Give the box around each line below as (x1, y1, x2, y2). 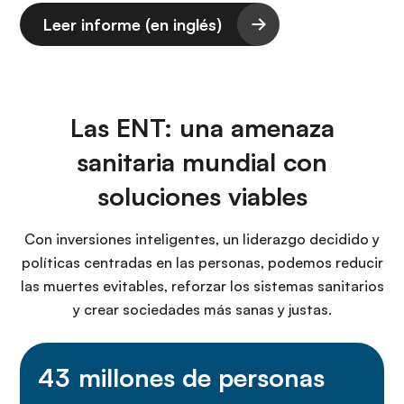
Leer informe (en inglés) (43, 14, 222, 34)
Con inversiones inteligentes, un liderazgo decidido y (24, 230, 380, 248)
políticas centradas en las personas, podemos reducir (21, 253, 383, 271)
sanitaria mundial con (77, 146, 327, 178)
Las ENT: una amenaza (69, 112, 335, 143)
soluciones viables (96, 180, 308, 212)
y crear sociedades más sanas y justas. (72, 300, 332, 318)
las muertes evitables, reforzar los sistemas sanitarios (20, 277, 384, 295)
